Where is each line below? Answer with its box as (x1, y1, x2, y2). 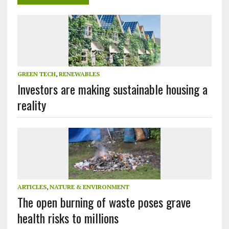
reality (17, 95, 46, 114)
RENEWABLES (58, 70, 100, 78)
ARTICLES (17, 182, 47, 191)
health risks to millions (17, 208, 119, 227)
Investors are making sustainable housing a (17, 79, 208, 98)
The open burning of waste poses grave (17, 192, 191, 211)
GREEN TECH (17, 70, 56, 78)
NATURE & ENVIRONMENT (49, 182, 129, 191)
